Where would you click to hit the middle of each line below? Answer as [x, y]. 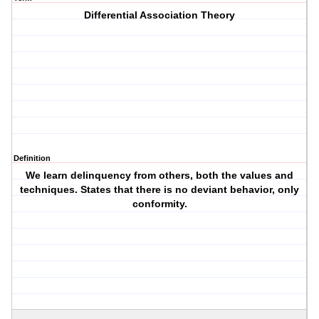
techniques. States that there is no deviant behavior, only [160, 190]
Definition [32, 158]
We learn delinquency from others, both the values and [160, 176]
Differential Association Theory [160, 15]
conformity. [159, 204]
